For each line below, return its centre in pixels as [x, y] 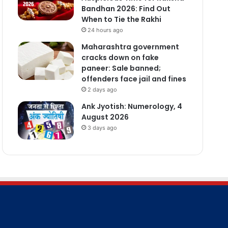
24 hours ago [105, 30]
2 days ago [102, 89]
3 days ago [102, 127]
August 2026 [105, 117]
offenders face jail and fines [134, 79]
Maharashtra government [130, 47]
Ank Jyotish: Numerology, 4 [132, 106]
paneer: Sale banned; [121, 68]
